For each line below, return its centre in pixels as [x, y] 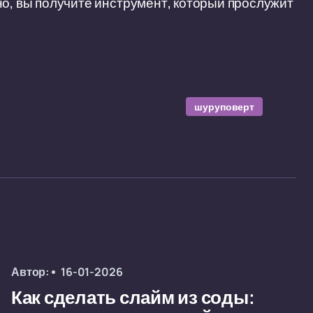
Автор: [30, 272]
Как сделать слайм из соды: [133, 298]
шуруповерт [224, 107]
